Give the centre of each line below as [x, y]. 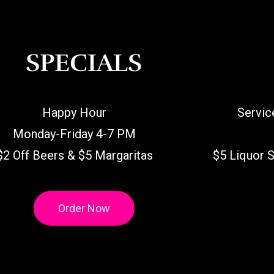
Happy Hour [75, 113]
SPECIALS [84, 63]
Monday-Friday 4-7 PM [75, 134]
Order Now [84, 209]
